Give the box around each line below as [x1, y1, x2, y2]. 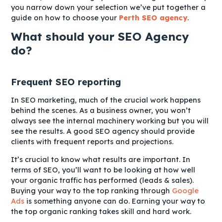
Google [172, 186, 199, 196]
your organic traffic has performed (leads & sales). [11, 175, 194, 185]
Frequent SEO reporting [11, 76, 121, 88]
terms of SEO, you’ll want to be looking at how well [11, 165, 196, 175]
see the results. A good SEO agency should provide [11, 126, 195, 136]
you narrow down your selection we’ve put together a [11, 2, 206, 12]
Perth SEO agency [119, 12, 188, 22]
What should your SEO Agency [11, 29, 189, 44]
